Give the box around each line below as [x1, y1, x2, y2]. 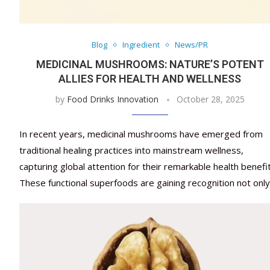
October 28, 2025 [176, 93, 245, 105]
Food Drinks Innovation [66, 93, 159, 105]
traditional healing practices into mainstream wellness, [19, 144, 243, 157]
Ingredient [122, 39, 160, 51]
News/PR [175, 39, 209, 51]
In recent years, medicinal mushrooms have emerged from [19, 128, 263, 140]
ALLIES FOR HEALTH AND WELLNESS [58, 72, 242, 86]
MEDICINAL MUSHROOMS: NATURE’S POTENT [36, 58, 264, 71]
